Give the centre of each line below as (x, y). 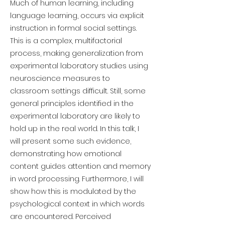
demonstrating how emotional (66, 154)
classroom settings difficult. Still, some (78, 91)
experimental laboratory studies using (79, 66)
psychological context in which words (77, 204)
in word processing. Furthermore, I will (77, 179)
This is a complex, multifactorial (66, 41)
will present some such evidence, (71, 141)
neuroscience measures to (60, 78)
